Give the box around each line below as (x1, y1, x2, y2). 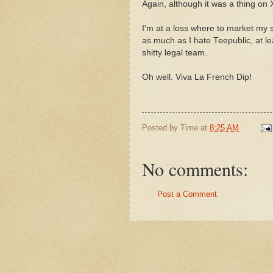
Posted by (142, 123, 180, 133)
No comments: (142, 157, 248, 182)
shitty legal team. (142, 48, 207, 57)
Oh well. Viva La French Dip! (142, 72, 252, 82)
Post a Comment (157, 189, 217, 199)
